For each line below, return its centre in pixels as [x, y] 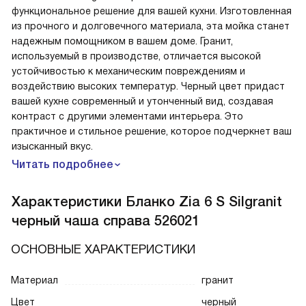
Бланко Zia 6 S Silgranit [204, 202]
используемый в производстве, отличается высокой [136, 56]
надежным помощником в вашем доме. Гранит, [122, 41]
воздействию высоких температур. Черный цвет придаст [148, 86]
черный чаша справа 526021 [106, 221]
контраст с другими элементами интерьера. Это [127, 116]
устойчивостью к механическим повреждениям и [128, 71]
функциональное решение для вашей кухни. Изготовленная [152, 11]
